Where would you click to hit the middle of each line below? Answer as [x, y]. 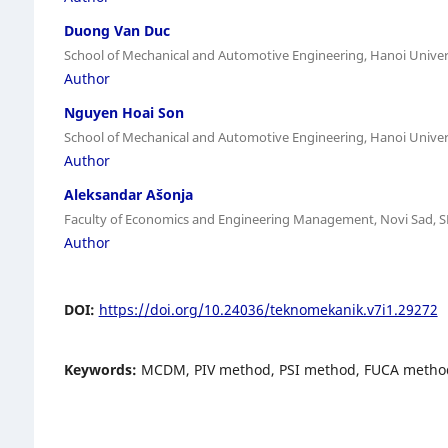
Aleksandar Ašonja [128, 194]
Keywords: [102, 369]
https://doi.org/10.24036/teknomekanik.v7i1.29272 [268, 309]
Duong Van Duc [116, 30]
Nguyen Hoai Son [123, 112]
